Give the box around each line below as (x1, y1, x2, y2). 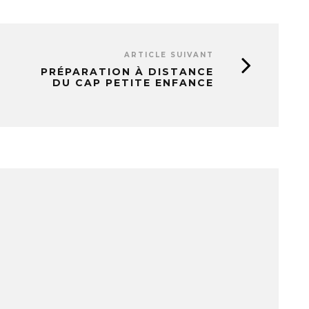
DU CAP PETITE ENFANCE (52, 77, 214, 90)
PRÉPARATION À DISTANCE (41, 66, 214, 79)
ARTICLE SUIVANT (124, 50, 214, 60)
